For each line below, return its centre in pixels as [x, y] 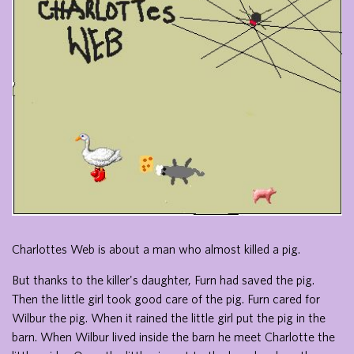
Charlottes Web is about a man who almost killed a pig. [156, 249]
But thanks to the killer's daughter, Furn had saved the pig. [163, 279]
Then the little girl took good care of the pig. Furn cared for [166, 298]
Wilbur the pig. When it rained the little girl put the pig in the [169, 317]
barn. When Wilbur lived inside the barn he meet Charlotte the [173, 336]
